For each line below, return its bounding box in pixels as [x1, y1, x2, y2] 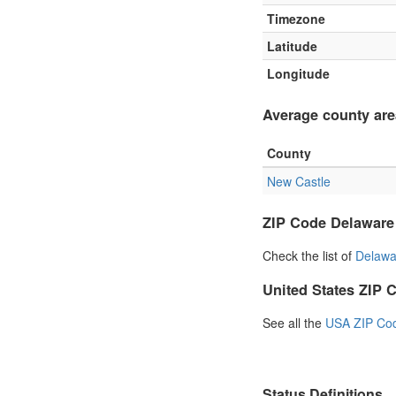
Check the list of [263, 247, 355, 265]
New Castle [267, 171, 331, 190]
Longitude [267, 65, 330, 83]
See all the [263, 313, 325, 331]
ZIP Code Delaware [263, 211, 394, 232]
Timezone [267, 10, 325, 28]
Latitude [267, 37, 317, 56]
